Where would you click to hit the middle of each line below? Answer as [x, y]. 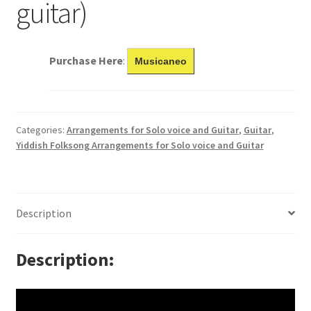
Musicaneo [160, 61]
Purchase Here [86, 60]
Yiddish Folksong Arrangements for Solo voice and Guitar [140, 145]
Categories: [41, 129]
